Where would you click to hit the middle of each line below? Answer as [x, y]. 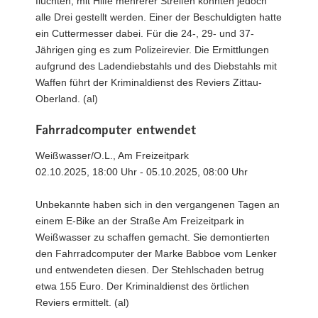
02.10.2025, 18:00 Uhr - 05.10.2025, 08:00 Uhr [142, 172]
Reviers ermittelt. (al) [82, 302]
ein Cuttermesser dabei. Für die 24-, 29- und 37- [145, 33]
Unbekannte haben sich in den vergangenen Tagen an [158, 204]
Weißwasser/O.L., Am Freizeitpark [112, 155]
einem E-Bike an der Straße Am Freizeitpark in [140, 221]
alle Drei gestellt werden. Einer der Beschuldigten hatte [159, 17]
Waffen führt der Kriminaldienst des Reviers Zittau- [149, 82]
